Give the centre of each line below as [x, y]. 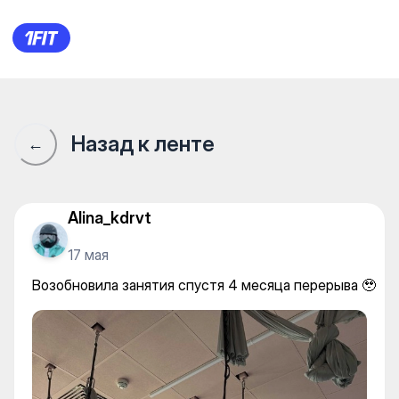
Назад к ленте [143, 144]
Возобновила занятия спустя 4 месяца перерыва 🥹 [204, 285]
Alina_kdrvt [110, 217]
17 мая [88, 254]
